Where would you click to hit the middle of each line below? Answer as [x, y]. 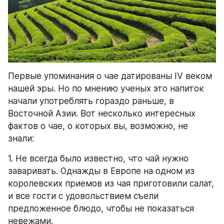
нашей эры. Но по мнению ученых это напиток [106, 88]
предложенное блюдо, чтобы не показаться [101, 208]
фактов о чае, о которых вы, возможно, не [98, 126]
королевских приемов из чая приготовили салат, [111, 183]
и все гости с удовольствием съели [83, 196]
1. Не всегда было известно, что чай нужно [98, 158]
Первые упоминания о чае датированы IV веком [110, 76]
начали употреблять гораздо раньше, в [91, 101]
